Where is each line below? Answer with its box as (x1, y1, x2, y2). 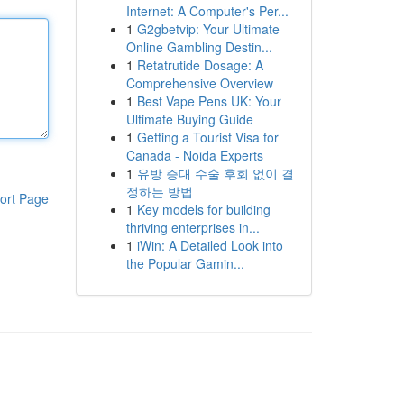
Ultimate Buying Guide (125, 110, 253, 128)
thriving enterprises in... (125, 218, 260, 236)
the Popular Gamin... (125, 254, 244, 272)
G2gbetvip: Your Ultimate (136, 20, 280, 38)
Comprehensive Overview (125, 74, 273, 92)
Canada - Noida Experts (125, 146, 263, 164)
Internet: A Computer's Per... (125, 2, 289, 20)
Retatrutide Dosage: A (136, 56, 263, 74)
